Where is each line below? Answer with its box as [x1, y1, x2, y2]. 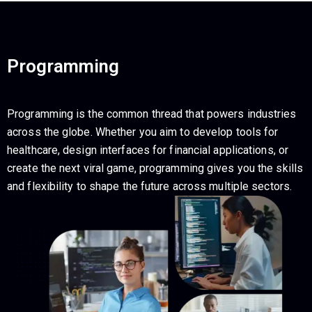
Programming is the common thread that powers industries [7, 107, 297, 120]
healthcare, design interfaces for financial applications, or [7, 143, 289, 157]
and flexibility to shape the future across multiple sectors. [7, 180, 292, 193]
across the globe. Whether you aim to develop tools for [7, 125, 279, 139]
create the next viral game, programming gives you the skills [7, 162, 304, 175]
